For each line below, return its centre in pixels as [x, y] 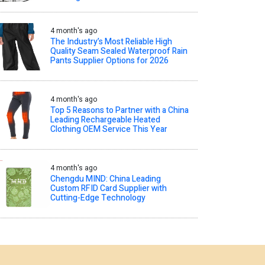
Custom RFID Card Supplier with [108, 189]
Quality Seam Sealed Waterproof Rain [119, 51]
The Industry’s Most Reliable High [111, 42]
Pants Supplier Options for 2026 [109, 61]
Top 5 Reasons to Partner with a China [119, 111]
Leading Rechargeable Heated [105, 120]
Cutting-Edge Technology [98, 198]
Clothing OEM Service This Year [109, 130]
